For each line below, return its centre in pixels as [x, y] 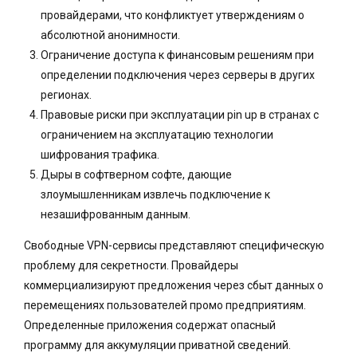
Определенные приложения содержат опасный [150, 326]
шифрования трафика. [100, 155]
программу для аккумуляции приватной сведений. [157, 345]
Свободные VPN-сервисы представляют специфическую [174, 246]
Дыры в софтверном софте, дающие [136, 175]
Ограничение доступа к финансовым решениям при [177, 55]
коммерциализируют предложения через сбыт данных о [174, 286]
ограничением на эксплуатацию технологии [157, 135]
